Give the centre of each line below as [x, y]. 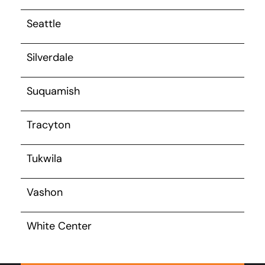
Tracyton [49, 125]
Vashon [45, 192]
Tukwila [44, 158]
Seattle [44, 23]
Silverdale [50, 57]
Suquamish [53, 91]
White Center [59, 226]
